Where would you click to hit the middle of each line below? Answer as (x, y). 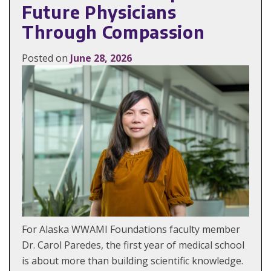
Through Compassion (113, 31)
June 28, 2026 (101, 58)
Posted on (46, 58)
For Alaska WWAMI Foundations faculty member (131, 229)
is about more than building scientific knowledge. (132, 260)
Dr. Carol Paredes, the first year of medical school (133, 245)
